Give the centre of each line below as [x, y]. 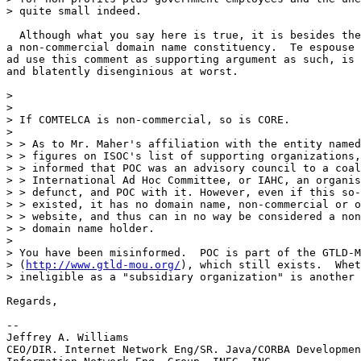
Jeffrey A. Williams [68, 337]
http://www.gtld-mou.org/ [103, 264]
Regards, [32, 301]
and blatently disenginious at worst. [122, 71]
